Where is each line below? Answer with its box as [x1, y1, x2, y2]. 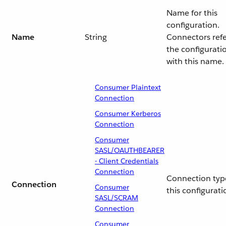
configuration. [166, 20, 219, 30]
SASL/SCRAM [95, 193, 138, 202]
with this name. [166, 56, 224, 67]
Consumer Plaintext [95, 83, 161, 92]
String [85, 32, 107, 42]
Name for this [166, 8, 217, 18]
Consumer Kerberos [95, 109, 161, 118]
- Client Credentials [95, 156, 158, 165]
